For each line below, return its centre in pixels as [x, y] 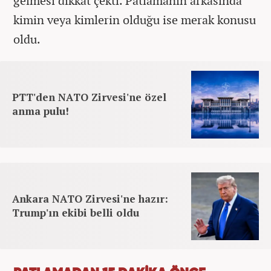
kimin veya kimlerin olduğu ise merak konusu [135, 20]
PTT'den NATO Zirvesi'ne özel [89, 97]
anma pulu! [41, 111]
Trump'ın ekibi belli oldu [76, 213]
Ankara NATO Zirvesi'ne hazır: [90, 199]
